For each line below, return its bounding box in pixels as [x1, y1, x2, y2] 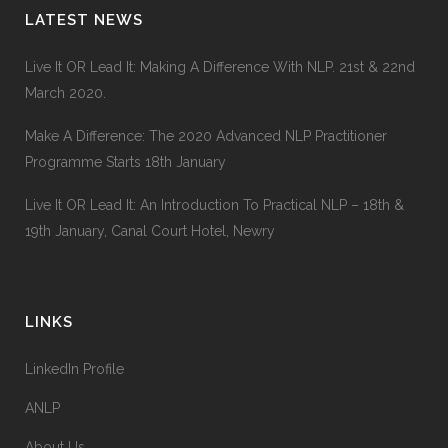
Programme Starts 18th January [25, 154, 226, 170]
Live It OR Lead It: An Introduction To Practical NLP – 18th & [25, 197, 404, 213]
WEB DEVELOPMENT [74, 94, 241, 113]
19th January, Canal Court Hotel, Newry [25, 223, 275, 239]
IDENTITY [74, 165, 153, 184]
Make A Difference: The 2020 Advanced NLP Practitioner [25, 128, 387, 144]
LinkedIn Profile [25, 361, 124, 377]
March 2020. [25, 85, 106, 101]
